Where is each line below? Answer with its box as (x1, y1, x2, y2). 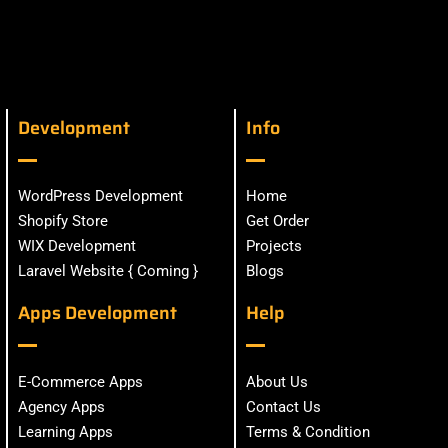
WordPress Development (18, 187, 183, 206)
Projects (246, 237, 302, 256)
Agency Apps (18, 397, 105, 416)
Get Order (246, 212, 309, 231)
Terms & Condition (246, 422, 370, 441)
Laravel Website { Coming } (18, 262, 198, 281)
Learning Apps (18, 422, 113, 441)
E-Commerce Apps (18, 372, 143, 391)
